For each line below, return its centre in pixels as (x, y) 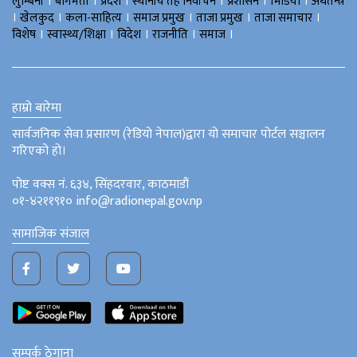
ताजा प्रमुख (220, 18)
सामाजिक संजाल (51, 233)
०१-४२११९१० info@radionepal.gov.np (107, 201)
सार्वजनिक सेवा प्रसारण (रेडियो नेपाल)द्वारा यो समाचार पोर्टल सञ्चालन (169, 134)
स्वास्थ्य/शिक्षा (76, 34)
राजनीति (170, 34)
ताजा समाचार (283, 18)
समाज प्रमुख (159, 18)
